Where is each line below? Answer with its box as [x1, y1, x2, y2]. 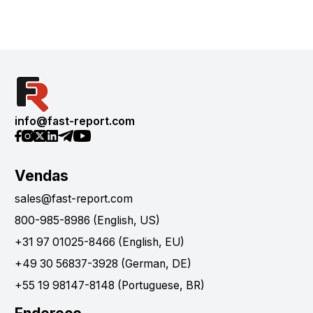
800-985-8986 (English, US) [15, 214, 160, 228]
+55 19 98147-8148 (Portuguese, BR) [15, 279, 205, 293]
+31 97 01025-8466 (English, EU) [15, 235, 184, 249]
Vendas [15, 167, 68, 185]
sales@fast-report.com [15, 192, 133, 206]
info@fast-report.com [15, 114, 135, 128]
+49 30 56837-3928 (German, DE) [15, 257, 191, 271]
